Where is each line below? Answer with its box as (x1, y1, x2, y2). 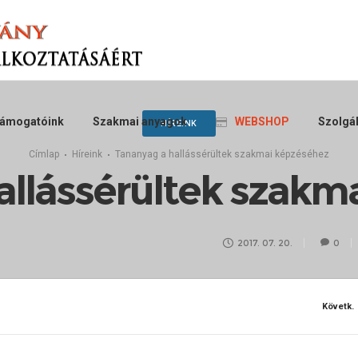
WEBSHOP (235, 115, 290, 128)
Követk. (322, 301, 354, 312)
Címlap (29, 149, 59, 160)
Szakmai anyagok (93, 115, 188, 128)
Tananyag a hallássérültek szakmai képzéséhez (115, 149, 329, 160)
